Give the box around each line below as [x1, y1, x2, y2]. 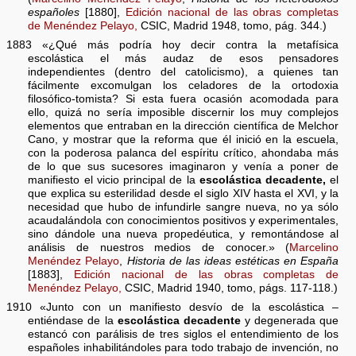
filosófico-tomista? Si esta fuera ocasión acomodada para [28, 93, 339, 106]
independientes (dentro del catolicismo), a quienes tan [28, 66, 339, 79]
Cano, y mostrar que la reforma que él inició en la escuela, [28, 133, 339, 146]
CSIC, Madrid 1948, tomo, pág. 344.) [137, 20, 327, 33]
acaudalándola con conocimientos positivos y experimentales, [28, 215, 339, 227]
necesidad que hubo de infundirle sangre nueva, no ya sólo [28, 201, 339, 214]
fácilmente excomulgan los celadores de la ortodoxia [28, 79, 339, 92]
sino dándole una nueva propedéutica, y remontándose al [28, 228, 339, 241]
